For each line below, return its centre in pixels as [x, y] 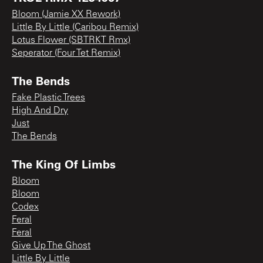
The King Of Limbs [64, 163]
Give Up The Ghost [51, 246]
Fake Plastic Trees [48, 98]
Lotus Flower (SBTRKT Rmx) [71, 40]
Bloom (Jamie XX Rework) [66, 14]
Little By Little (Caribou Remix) [75, 27]
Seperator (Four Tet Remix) [66, 53]
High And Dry [40, 111]
